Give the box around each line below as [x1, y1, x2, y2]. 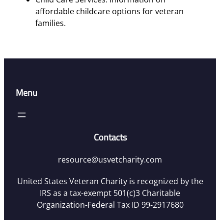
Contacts [93, 130, 127, 144]
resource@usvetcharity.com [58, 154, 162, 165]
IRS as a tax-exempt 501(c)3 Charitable [40, 187, 180, 198]
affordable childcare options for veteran [35, 5, 184, 17]
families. [35, 17, 66, 28]
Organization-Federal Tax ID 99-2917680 [36, 199, 184, 210]
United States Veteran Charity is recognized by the [17, 175, 203, 187]
